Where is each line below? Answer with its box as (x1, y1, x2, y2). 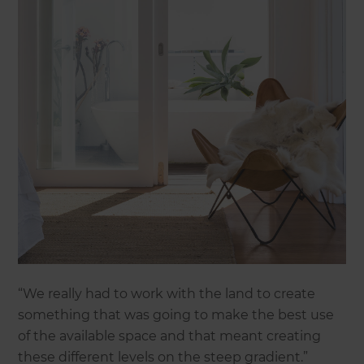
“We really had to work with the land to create (18, 285, 316, 301)
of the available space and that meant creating (18, 327, 322, 344)
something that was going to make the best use (18, 306, 335, 323)
